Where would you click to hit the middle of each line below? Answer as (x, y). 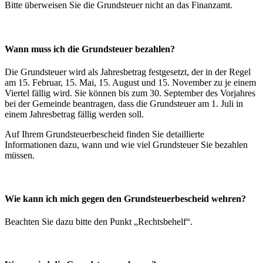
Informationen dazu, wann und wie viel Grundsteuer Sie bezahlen (126, 145)
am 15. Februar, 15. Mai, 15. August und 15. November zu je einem (130, 83)
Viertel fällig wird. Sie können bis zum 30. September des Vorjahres (130, 93)
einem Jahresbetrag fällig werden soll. (74, 114)
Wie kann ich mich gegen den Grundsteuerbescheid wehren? (125, 198)
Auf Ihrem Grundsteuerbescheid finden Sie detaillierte (104, 134)
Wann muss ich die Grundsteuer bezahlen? (90, 49)
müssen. (20, 156)
